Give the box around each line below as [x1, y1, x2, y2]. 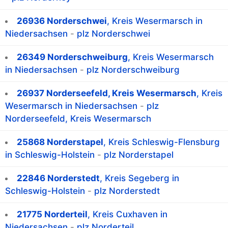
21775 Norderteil [17, 209, 88, 220]
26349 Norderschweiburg [17, 52, 128, 63]
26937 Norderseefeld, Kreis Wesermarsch [17, 88, 196, 99]
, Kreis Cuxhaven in [88, 209, 167, 220]
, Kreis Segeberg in [100, 173, 179, 184]
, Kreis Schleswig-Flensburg [103, 137, 220, 148]
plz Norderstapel [104, 150, 174, 160]
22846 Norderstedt [17, 173, 100, 184]
